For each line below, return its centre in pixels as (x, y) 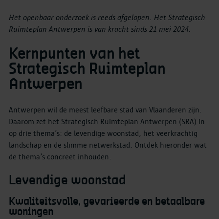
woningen (31, 212)
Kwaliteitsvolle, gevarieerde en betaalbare (107, 202)
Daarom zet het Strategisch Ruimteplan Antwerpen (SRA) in (107, 121)
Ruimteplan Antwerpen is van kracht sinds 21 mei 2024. (101, 29)
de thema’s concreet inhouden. (60, 157)
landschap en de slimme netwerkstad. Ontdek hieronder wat (108, 145)
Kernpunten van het (74, 54)
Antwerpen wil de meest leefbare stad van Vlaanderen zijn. (105, 110)
